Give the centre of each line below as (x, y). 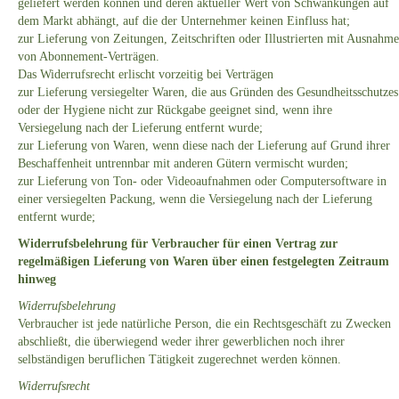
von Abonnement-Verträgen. (89, 57)
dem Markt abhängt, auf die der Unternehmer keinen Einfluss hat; (184, 21)
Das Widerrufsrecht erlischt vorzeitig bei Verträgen (146, 75)
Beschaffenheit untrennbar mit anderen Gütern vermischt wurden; (183, 164)
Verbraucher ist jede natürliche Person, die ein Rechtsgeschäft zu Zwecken (204, 324)
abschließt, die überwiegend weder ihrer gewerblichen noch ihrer (181, 342)
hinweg (37, 280)
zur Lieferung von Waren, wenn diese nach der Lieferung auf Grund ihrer (204, 146)
